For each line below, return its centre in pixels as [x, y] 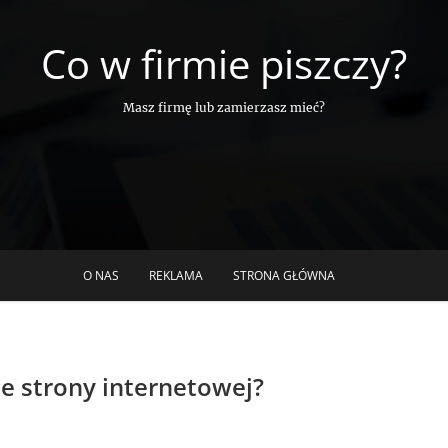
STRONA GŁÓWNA [284, 275]
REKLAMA [176, 275]
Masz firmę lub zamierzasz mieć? [224, 107]
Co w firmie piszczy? [224, 63]
